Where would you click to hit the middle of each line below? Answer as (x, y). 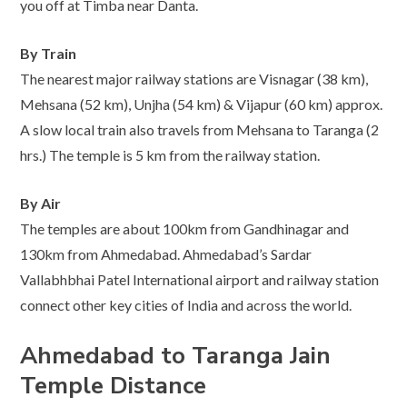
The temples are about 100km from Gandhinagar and (185, 228)
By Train (49, 53)
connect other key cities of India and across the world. (186, 304)
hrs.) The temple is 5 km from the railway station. (170, 154)
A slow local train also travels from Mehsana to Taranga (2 (200, 129)
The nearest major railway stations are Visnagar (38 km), (194, 78)
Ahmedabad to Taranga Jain (176, 355)
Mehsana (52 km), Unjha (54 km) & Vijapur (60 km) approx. (202, 104)
